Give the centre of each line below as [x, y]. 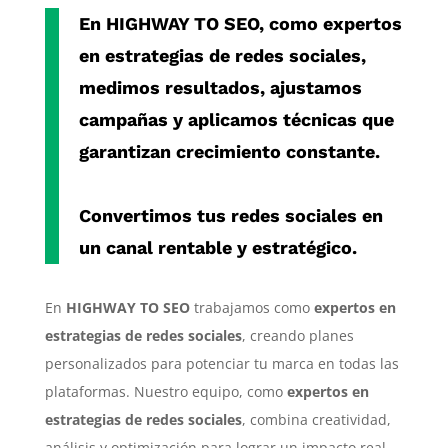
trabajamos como [251, 307]
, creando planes [297, 335]
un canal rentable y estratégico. [217, 247]
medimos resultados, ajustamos [220, 87]
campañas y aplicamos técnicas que [236, 119]
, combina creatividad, [316, 419]
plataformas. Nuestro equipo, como [165, 391]
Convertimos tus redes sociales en [230, 215]
